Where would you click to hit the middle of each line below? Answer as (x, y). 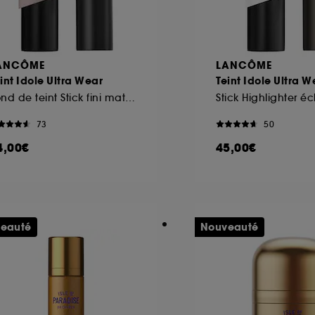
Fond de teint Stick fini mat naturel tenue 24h (130, 97)
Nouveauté (230, 227)
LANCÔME (244, 65)
